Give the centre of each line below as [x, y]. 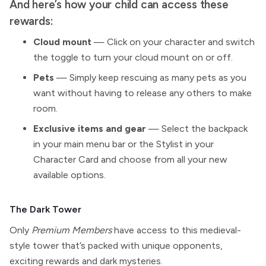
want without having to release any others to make [142, 93]
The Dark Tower [45, 209]
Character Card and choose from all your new [130, 159]
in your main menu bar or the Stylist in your [123, 144]
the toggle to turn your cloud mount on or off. [133, 57]
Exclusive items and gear [90, 129]
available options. [69, 175]
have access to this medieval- [176, 230]
